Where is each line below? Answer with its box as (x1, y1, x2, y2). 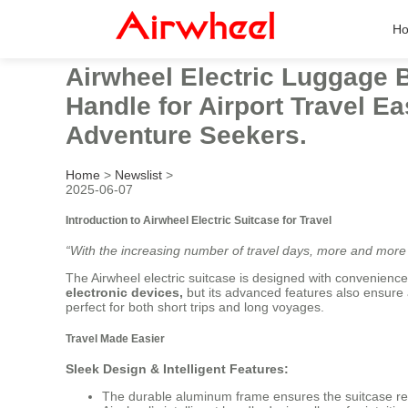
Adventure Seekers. (66, 120, 307, 149)
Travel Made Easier (66, 331, 165, 344)
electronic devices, (66, 285, 183, 301)
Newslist (115, 167, 162, 182)
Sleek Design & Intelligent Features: (66, 362, 289, 377)
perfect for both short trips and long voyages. (66, 300, 324, 315)
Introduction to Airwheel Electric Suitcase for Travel (66, 213, 331, 226)
